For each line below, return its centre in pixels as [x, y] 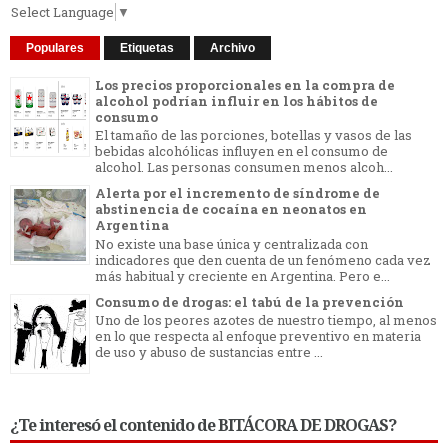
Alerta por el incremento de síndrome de [237, 193]
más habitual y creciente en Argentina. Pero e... [242, 275]
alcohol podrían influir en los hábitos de [236, 100]
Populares [55, 47]
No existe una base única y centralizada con [231, 243]
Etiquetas [147, 47]
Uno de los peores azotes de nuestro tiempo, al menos [266, 320]
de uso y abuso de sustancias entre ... [209, 352]
